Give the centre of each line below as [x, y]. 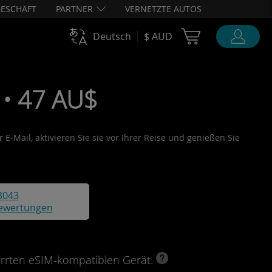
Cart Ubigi [230, 34]
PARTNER [74, 9]
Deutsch [112, 36]
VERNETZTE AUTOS [163, 9]
